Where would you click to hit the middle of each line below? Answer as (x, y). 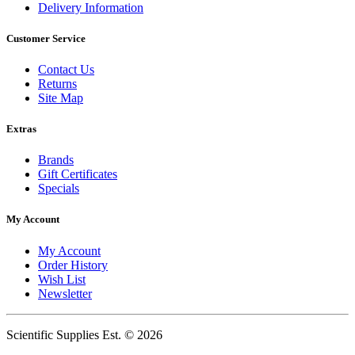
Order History (73, 265)
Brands (56, 160)
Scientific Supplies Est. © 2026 (84, 334)
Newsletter (65, 293)
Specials (59, 189)
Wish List (62, 279)
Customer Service (46, 38)
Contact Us (66, 69)
